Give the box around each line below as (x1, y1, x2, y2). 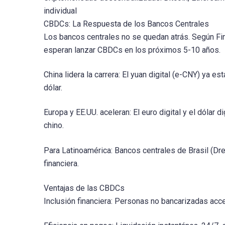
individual (44, 6, 77, 16)
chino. (44, 121, 64, 131)
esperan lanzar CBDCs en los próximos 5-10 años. (44, 45, 220, 55)
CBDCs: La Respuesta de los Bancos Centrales (44, 19, 209, 29)
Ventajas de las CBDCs (44, 183, 125, 193)
